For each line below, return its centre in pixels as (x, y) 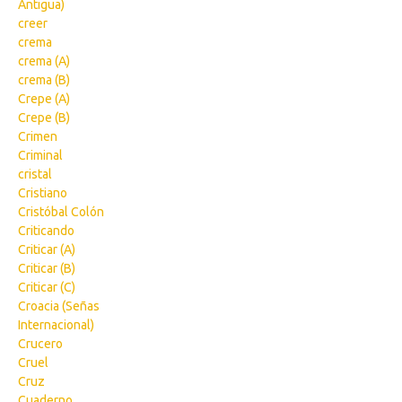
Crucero (40, 344)
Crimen (38, 136)
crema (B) (44, 80)
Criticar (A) (47, 249)
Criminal (40, 155)
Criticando (46, 231)
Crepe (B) (44, 118)
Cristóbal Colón (61, 212)
